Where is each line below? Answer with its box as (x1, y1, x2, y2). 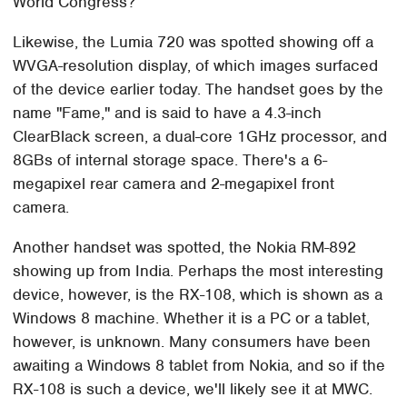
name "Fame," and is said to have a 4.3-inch (13, 102, 323, 123)
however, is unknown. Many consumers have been (13, 331, 372, 352)
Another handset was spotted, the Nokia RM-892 (13, 236, 357, 257)
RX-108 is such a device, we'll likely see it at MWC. (13, 378, 373, 399)
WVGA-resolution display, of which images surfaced (13, 55, 379, 75)
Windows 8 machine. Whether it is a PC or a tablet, (13, 307, 371, 328)
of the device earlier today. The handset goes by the (13, 78, 384, 99)
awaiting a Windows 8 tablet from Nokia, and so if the (13, 354, 386, 375)
